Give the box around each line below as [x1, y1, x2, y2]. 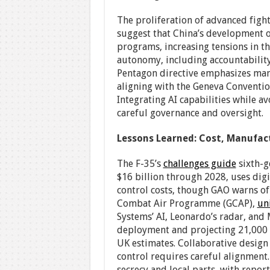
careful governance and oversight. [116, 107, 263, 119]
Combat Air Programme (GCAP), [116, 198, 257, 209]
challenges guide [163, 158, 236, 169]
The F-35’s [116, 158, 163, 169]
